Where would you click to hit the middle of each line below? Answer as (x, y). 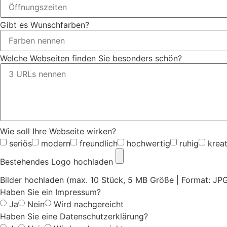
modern (56, 143)
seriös (21, 143)
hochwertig (148, 143)
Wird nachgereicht (89, 204)
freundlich (99, 143)
